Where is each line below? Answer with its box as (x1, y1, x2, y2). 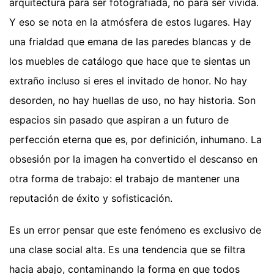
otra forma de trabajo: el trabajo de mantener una (9, 172, 240, 185)
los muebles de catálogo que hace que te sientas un (9, 55, 250, 68)
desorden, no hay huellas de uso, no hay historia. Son (9, 94, 256, 107)
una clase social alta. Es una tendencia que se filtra (9, 243, 245, 256)
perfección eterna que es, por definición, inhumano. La (9, 133, 262, 146)
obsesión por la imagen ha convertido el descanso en (9, 153, 257, 166)
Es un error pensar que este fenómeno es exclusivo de (9, 224, 261, 237)
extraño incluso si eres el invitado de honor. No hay (9, 75, 247, 87)
